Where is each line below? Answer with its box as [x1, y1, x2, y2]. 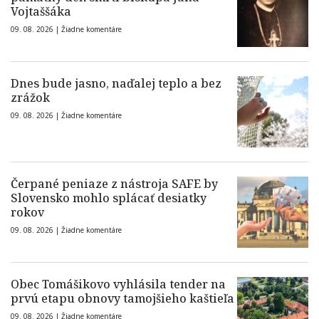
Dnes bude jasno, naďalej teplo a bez [11, 75, 221, 92]
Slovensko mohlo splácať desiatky [11, 190, 206, 206]
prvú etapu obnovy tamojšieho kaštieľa [11, 291, 234, 307]
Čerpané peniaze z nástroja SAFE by [11, 176, 218, 192]
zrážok [11, 90, 50, 106]
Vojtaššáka [11, 4, 71, 20]
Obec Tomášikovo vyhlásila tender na [11, 276, 226, 293]
